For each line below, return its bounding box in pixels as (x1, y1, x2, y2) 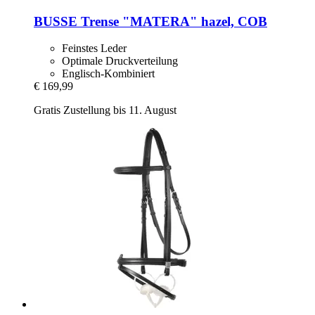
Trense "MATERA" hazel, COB (77, 13, 267, 29)
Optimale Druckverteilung (62, 55, 178, 67)
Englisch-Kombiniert (62, 67, 155, 80)
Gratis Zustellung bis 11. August (34, 104, 176, 117)
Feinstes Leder (62, 42, 127, 55)
